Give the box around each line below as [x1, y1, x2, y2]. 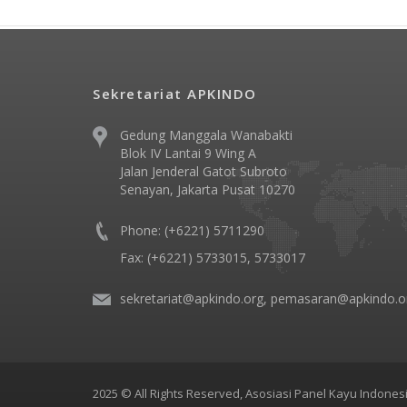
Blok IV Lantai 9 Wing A [120, 144, 256, 162]
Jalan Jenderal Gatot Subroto [120, 163, 287, 180]
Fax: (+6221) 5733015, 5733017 [120, 249, 305, 266]
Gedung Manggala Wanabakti [120, 126, 293, 144]
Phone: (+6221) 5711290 [120, 222, 264, 239]
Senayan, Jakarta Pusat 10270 [120, 181, 295, 198]
